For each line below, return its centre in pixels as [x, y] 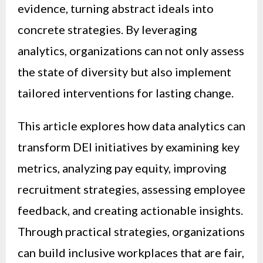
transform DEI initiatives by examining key [129, 147]
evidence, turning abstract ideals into [116, 9]
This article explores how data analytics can [131, 126]
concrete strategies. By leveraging [107, 30]
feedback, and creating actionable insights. [130, 210]
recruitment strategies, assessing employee [131, 189]
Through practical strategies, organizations [131, 232]
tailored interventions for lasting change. [126, 93]
